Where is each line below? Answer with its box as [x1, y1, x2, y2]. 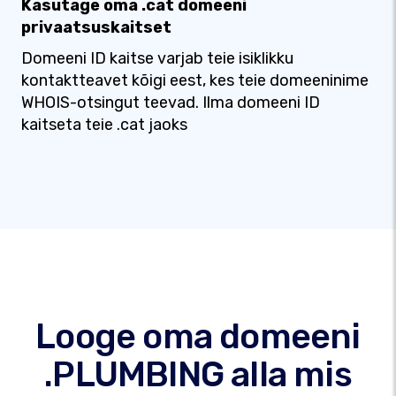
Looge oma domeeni [35, 316, 361, 357]
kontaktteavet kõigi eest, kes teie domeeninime [21, 71, 369, 90]
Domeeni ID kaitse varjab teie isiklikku [21, 49, 293, 68]
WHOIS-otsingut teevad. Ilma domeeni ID [21, 93, 320, 112]
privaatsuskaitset [21, 18, 171, 37]
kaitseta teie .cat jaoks [21, 115, 187, 134]
